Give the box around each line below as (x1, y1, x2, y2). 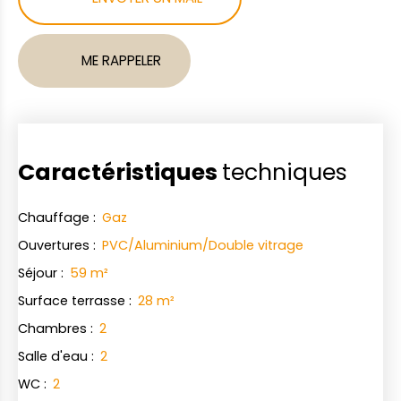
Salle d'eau (18, 347, 88, 366)
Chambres (18, 320, 87, 338)
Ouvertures (18, 236, 90, 255)
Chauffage (18, 209, 90, 227)
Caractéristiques (18, 157, 222, 189)
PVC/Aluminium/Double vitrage (102, 236, 303, 255)
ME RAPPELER (81, 51, 161, 71)
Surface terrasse (18, 292, 125, 311)
